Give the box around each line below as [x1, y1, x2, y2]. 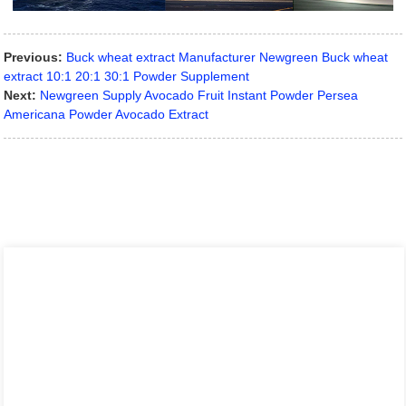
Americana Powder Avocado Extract [4, 106, 209, 121]
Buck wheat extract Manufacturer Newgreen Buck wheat [66, 49, 389, 64]
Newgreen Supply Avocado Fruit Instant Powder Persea [40, 87, 359, 102]
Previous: [4, 49, 63, 64]
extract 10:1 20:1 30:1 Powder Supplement [4, 68, 250, 83]
